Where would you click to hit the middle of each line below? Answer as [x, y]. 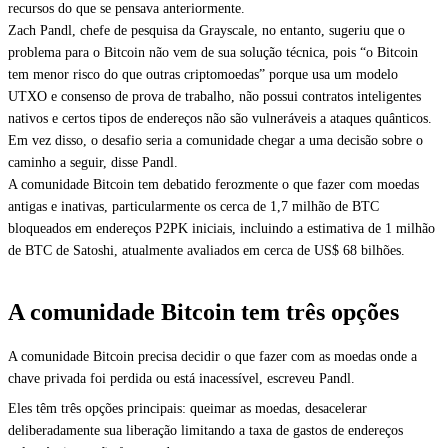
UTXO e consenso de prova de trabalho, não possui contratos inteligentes [214, 96]
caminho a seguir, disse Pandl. [95, 162]
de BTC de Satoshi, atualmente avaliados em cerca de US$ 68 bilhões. [208, 250]
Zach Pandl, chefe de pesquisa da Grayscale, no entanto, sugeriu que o [206, 30]
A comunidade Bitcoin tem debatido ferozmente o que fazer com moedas [213, 184]
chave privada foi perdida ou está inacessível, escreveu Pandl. [183, 378]
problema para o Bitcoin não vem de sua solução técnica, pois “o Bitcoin [213, 52]
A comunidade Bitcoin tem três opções [206, 312]
